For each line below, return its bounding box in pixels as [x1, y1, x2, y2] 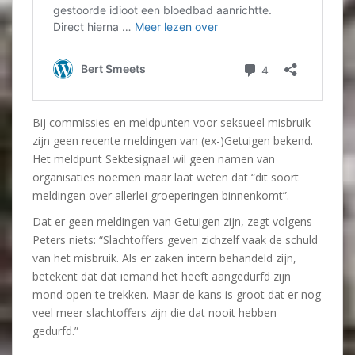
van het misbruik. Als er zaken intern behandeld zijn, [32, 250, 296, 265]
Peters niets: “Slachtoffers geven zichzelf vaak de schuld [32, 232, 318, 247]
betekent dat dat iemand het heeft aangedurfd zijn [32, 269, 291, 284]
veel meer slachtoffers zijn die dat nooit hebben [32, 305, 277, 320]
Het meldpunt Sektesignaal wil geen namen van [32, 151, 275, 166]
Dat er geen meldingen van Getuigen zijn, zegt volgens [32, 214, 312, 229]
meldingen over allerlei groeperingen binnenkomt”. [32, 188, 289, 203]
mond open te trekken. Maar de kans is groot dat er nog [32, 287, 321, 302]
